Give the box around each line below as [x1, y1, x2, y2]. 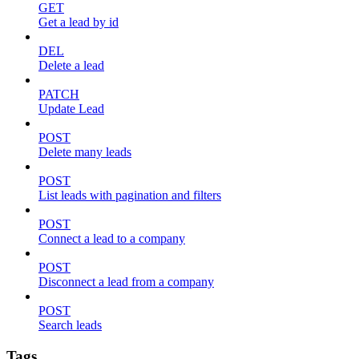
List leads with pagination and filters [38, 188, 221, 203]
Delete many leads [38, 145, 131, 159]
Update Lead [38, 102, 104, 116]
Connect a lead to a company [38, 232, 185, 246]
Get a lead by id [38, 15, 119, 30]
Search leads [38, 318, 102, 333]
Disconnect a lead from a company [38, 275, 214, 289]
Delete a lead [38, 58, 104, 73]
